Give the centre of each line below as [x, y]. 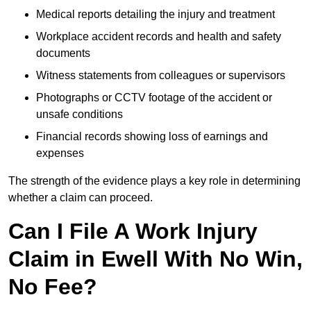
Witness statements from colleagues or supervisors [161, 76]
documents [63, 53]
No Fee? [53, 287]
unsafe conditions [79, 115]
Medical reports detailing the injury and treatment [155, 15]
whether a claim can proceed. [81, 198]
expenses [60, 153]
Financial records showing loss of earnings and [152, 137]
